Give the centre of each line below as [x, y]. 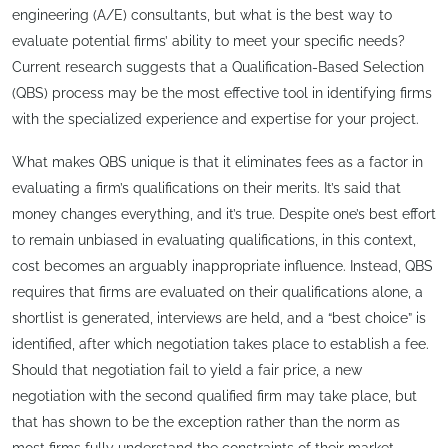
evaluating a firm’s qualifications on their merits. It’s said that [206, 188]
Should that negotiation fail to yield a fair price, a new [187, 370]
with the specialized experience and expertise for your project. [215, 118]
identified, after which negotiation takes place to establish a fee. [220, 344]
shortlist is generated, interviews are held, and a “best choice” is [219, 318]
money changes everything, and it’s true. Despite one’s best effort [224, 214]
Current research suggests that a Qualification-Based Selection [218, 66]
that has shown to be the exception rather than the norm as [206, 422]
